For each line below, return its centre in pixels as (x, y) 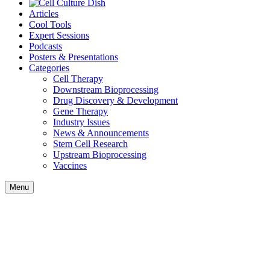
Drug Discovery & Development (115, 100)
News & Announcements (101, 133)
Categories (49, 68)
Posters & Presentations (74, 57)
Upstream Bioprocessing (100, 155)
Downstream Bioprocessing (106, 89)
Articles (44, 14)
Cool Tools (50, 24)
